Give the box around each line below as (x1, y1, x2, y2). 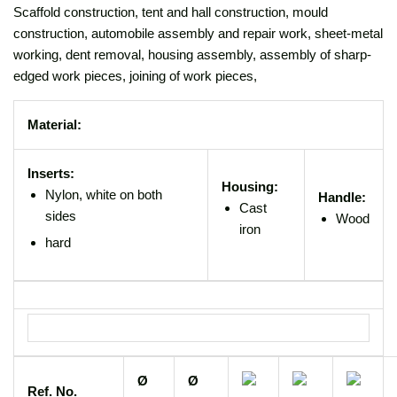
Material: (27, 116, 82, 132)
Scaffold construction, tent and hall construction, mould (13, 4, 328, 19)
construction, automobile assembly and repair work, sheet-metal (13, 25, 383, 41)
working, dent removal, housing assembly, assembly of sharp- (13, 46, 371, 62)
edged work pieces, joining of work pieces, (13, 67, 257, 83)
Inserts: (27, 165, 74, 181)
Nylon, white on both (45, 186, 162, 202)
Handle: (318, 189, 366, 205)
